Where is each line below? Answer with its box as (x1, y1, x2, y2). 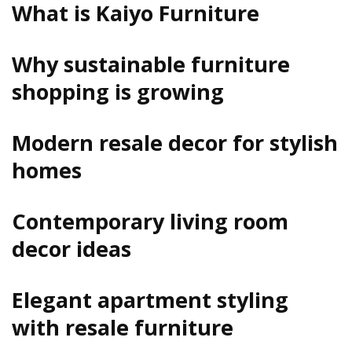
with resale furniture (12, 312, 233, 342)
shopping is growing (12, 76, 224, 106)
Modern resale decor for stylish (12, 127, 338, 157)
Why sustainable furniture (12, 49, 290, 79)
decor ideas (12, 233, 131, 263)
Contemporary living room (12, 206, 288, 236)
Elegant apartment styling (12, 284, 288, 314)
